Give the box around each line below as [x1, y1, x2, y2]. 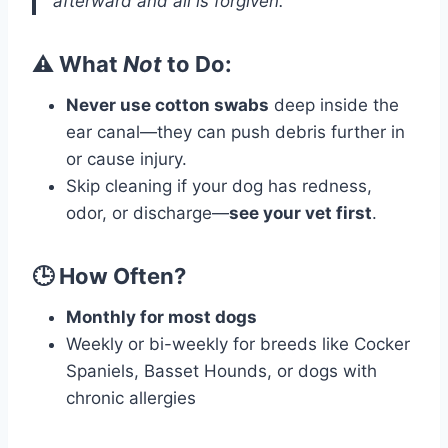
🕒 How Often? [32, 263, 186, 290]
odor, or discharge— [66, 203, 229, 224]
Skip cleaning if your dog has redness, [66, 176, 372, 197]
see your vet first [229, 203, 372, 224]
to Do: [162, 51, 232, 78]
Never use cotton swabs [66, 95, 269, 116]
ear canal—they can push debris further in [66, 122, 405, 143]
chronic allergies [66, 388, 196, 409]
